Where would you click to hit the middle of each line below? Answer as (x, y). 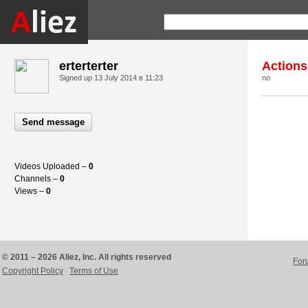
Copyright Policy (33, 271)
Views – (30, 191)
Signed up (77, 78)
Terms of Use (94, 271)
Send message (53, 122)
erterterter (89, 66)
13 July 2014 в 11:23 (129, 78)
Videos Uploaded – (52, 166)
